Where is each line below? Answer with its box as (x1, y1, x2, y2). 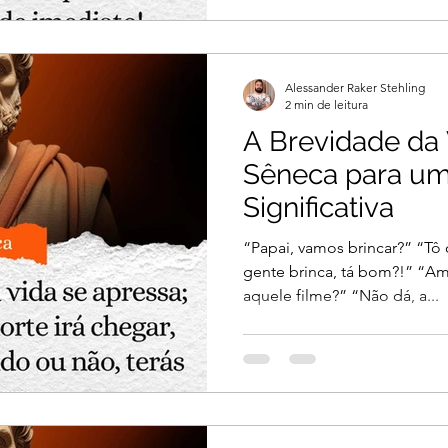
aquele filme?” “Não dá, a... (243, 285, 439, 305)
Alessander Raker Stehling (285, 79, 425, 95)
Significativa (243, 190, 394, 224)
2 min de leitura (285, 96, 368, 112)
